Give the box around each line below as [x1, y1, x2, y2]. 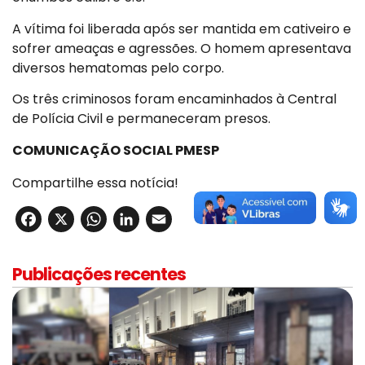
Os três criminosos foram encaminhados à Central [12, 90, 336, 109]
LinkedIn [139, 200, 240, 237]
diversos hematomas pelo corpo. [12, 58, 224, 77]
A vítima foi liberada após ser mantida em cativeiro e [12, 19, 351, 38]
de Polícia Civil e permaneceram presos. [12, 109, 270, 129]
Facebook [42, 200, 165, 237]
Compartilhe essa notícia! [12, 173, 178, 192]
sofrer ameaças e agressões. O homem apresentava [12, 38, 351, 58]
